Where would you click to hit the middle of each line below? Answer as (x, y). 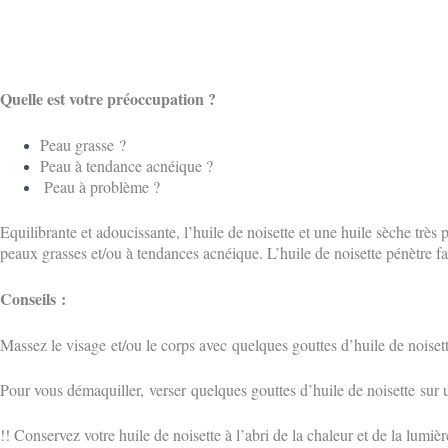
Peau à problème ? (102, 187)
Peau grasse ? (83, 145)
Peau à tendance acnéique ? (126, 166)
